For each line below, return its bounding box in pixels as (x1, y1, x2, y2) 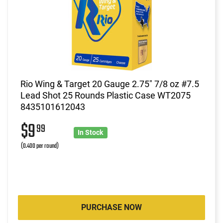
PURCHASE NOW (81, 202, 142, 212)
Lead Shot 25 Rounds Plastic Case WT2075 (20, 90, 191, 101)
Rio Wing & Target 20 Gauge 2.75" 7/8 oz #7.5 (20, 78, 199, 89)
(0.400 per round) (21, 140, 59, 151)
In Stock (78, 128, 104, 136)
